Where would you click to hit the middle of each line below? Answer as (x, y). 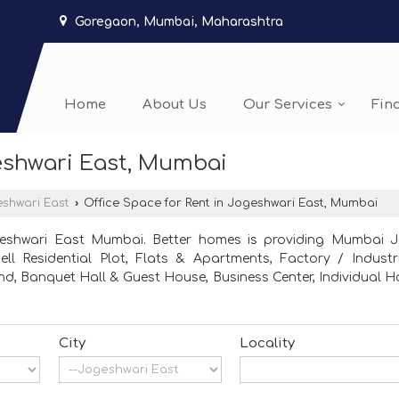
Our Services (288, 105)
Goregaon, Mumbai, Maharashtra (179, 21)
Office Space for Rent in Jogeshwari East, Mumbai (229, 203)
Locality (268, 343)
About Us (175, 105)
